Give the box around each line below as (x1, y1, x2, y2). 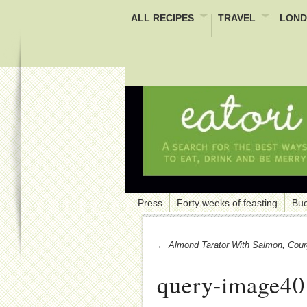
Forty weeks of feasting (177, 197, 278, 208)
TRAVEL (218, 12, 256, 23)
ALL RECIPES (131, 12, 194, 23)
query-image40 (157, 268, 305, 300)
